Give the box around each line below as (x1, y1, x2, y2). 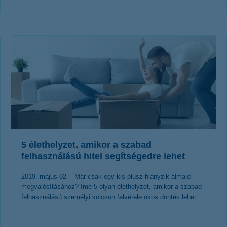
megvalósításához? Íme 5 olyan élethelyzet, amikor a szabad (21, 183, 202, 191)
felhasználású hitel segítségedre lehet (21, 151, 185, 161)
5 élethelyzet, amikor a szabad (21, 140, 152, 150)
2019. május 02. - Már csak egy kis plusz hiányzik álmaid (21, 173, 191, 180)
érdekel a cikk (79, 27, 132, 40)
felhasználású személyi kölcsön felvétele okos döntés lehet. (21, 193, 198, 201)
